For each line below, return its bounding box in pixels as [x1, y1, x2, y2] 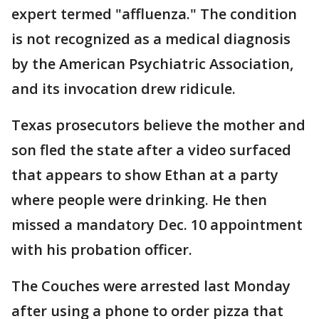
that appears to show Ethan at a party [11, 165, 278, 184]
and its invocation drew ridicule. [11, 79, 236, 98]
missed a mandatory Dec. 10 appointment [11, 215, 303, 234]
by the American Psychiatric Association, [11, 54, 293, 73]
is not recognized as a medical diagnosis [11, 29, 291, 48]
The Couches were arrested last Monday [11, 276, 291, 296]
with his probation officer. [11, 240, 192, 259]
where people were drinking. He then [11, 190, 267, 209]
